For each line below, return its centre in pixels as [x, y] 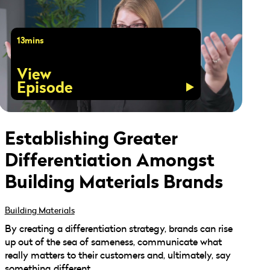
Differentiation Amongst [109, 160]
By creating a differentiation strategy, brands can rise [118, 229]
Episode [45, 88]
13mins [30, 41]
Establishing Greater [91, 138]
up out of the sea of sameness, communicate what [113, 242]
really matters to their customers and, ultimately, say [118, 255]
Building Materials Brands [114, 181]
